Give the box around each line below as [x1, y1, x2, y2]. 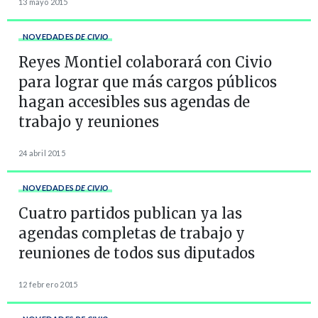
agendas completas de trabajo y [18, 224, 245, 242]
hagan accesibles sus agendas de [18, 92, 250, 111]
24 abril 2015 [18, 148, 65, 158]
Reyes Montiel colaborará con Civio [18, 53, 272, 71]
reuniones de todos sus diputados [18, 243, 255, 262]
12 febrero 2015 [18, 279, 78, 289]
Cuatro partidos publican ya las [18, 204, 242, 222]
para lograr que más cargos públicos [18, 72, 277, 91]
